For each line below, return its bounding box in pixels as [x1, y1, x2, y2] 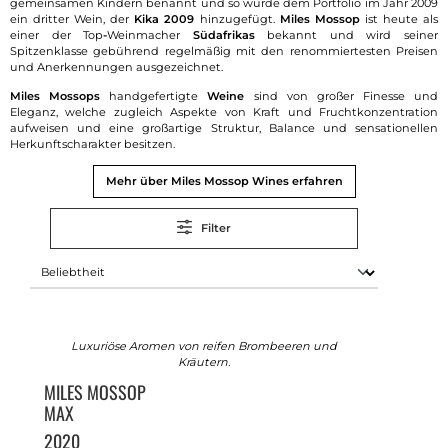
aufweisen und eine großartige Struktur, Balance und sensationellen [10, 120, 438, 135]
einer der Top [10, 28, 104, 43]
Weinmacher [107, 28, 193, 43]
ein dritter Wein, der [10, 12, 135, 27]
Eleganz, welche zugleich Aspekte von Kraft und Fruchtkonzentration [10, 104, 438, 119]
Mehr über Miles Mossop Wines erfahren [105, 173, 343, 188]
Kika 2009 [134, 12, 195, 27]
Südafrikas [192, 28, 255, 43]
